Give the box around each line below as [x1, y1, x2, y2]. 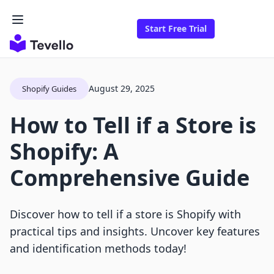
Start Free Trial [145, 23, 207, 35]
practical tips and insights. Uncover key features [10, 224, 260, 239]
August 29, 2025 [89, 83, 155, 95]
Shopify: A [10, 136, 119, 167]
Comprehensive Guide [10, 163, 250, 193]
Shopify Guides [22, 83, 76, 95]
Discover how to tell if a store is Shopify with [10, 207, 241, 222]
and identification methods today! [10, 241, 187, 256]
